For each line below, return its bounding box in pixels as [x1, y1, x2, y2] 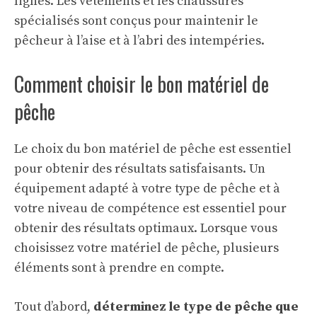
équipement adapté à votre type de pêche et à [14, 180, 280, 197]
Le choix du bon [14, 141, 109, 158]
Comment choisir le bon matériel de [14, 69, 269, 99]
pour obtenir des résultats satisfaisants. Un [14, 161, 265, 178]
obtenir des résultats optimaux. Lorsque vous [14, 220, 277, 237]
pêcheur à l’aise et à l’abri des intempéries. [14, 33, 265, 50]
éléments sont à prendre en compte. [14, 260, 224, 277]
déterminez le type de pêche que [93, 299, 299, 316]
